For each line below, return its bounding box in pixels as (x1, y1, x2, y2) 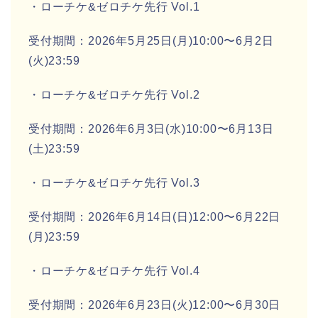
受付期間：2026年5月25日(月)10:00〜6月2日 (28, 35, 274, 48)
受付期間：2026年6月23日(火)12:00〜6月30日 (28, 299, 281, 312)
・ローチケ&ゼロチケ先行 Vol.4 (28, 265, 200, 278)
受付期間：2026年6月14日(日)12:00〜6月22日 (28, 211, 281, 224)
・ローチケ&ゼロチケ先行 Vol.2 (28, 89, 200, 102)
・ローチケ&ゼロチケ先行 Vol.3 (28, 177, 200, 190)
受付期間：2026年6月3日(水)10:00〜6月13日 (28, 123, 274, 136)
